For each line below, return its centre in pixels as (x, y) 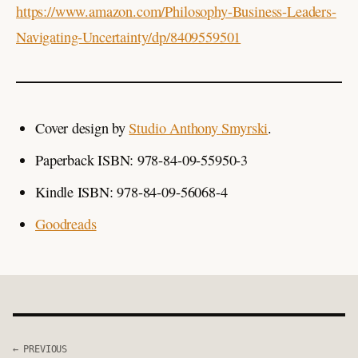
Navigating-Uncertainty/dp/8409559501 (129, 36)
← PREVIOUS (40, 349)
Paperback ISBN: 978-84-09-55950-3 (142, 159)
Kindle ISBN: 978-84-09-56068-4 (131, 191)
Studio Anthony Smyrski (199, 127)
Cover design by (82, 127)
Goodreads (66, 223)
